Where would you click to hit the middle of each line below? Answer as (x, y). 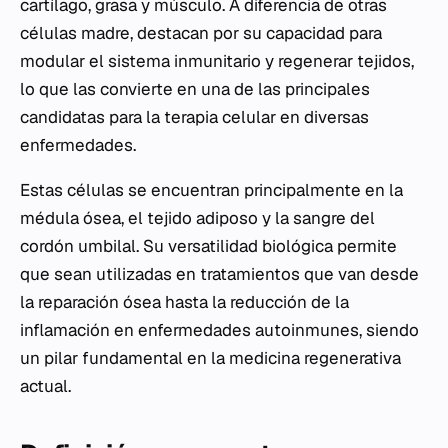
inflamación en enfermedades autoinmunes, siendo (219, 330)
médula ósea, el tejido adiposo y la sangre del (197, 218)
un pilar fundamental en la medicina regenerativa (210, 358)
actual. (45, 386)
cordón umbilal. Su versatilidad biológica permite (208, 246)
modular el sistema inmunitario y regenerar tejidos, (217, 61)
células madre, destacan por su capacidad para (201, 33)
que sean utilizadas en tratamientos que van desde (219, 274)
